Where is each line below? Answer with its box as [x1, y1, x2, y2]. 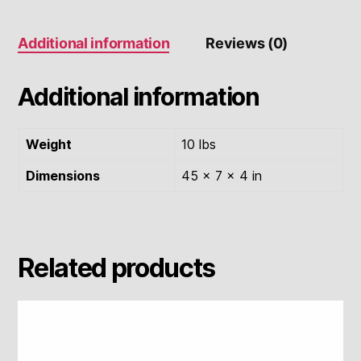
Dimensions [25, 167, 100, 184]
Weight [25, 135, 72, 152]
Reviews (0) [205, 34, 288, 52]
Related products [18, 251, 216, 284]
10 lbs [180, 135, 216, 152]
